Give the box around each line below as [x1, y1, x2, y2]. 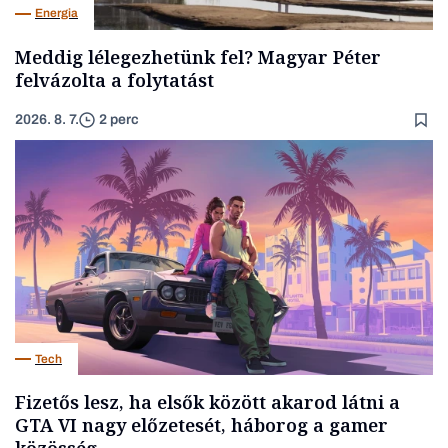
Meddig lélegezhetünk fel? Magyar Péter [15, 44, 381, 69]
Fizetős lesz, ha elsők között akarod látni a [15, 390, 400, 414]
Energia [35, 6, 78, 21]
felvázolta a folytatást [15, 67, 214, 92]
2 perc [99, 112, 139, 128]
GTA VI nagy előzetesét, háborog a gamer [15, 413, 388, 437]
